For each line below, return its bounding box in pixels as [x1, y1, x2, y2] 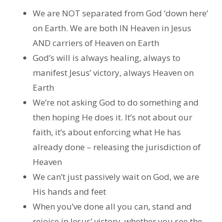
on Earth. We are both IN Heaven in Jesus [32, 22, 191, 34]
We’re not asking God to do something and [32, 97, 199, 109]
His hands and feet [32, 186, 106, 198]
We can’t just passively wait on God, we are [32, 171, 199, 183]
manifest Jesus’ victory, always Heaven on [32, 67, 194, 79]
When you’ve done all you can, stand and [32, 201, 192, 213]
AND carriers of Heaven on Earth [32, 37, 161, 49]
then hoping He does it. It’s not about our [32, 111, 192, 123]
